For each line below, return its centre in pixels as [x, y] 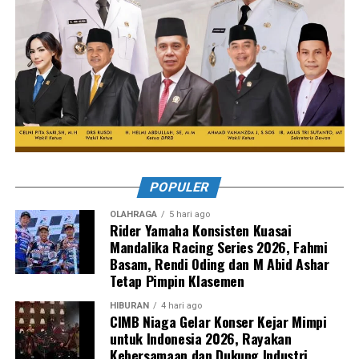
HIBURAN [129, 306]
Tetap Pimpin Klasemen [177, 281]
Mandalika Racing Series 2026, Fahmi [218, 247]
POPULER [180, 188]
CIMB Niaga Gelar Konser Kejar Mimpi [218, 322]
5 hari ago [189, 215]
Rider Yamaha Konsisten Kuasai [200, 230]
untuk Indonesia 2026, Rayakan [200, 339]
